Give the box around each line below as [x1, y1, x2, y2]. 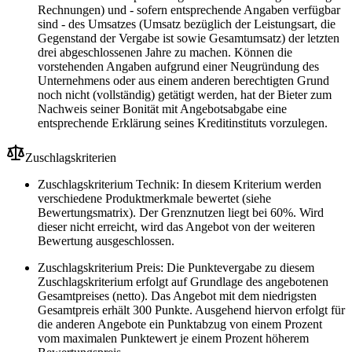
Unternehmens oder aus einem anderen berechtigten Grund [38, 74, 329, 88]
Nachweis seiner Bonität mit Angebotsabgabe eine [38, 102, 287, 116]
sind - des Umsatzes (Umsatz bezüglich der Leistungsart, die [38, 17, 335, 31]
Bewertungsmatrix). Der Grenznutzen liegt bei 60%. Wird [38, 206, 324, 220]
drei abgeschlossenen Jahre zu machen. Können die [38, 46, 292, 60]
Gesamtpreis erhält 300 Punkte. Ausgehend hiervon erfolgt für [38, 303, 345, 317]
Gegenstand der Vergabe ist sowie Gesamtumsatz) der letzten [38, 31, 339, 46]
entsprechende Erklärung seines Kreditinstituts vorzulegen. [38, 116, 328, 130]
